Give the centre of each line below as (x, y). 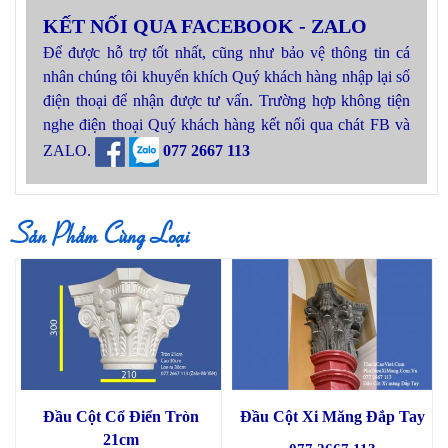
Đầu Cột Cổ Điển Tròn (121, 417)
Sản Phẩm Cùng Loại (104, 231)
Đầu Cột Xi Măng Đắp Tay (332, 417)
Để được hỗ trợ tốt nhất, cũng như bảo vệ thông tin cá (226, 53)
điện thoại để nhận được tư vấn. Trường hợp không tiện (226, 101)
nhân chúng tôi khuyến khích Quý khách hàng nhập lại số (226, 77)
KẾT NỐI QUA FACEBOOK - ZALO (205, 26)
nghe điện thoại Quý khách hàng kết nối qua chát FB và (226, 125)
